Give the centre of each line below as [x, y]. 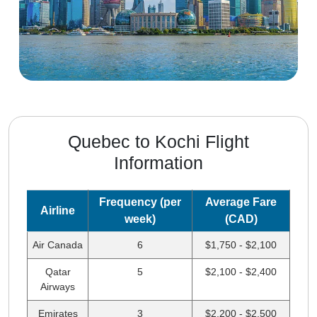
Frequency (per [140, 202]
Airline [57, 210]
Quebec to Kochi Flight [158, 141]
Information [158, 162]
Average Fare [241, 202]
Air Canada [58, 244]
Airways [58, 286]
